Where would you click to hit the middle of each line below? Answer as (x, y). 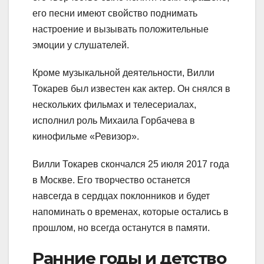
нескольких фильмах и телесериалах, (114, 104)
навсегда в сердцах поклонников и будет (121, 196)
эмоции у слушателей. (81, 45)
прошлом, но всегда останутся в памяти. (121, 227)
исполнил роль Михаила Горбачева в (114, 120)
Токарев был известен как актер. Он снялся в (131, 88)
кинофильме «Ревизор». (86, 136)
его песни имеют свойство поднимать (115, 13)
